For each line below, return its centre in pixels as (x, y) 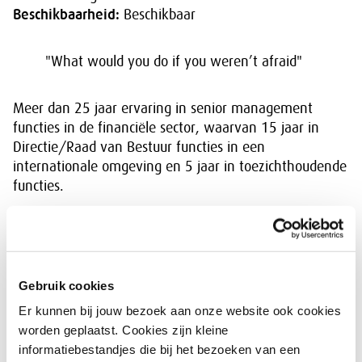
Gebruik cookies (66, 285)
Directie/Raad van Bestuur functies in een (139, 147)
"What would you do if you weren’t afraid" (174, 61)
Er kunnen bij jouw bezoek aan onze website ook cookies (180, 310)
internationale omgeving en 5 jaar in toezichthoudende (180, 166)
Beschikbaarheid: (66, 15)
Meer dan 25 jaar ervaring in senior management (163, 108)
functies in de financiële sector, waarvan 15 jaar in (166, 128)
